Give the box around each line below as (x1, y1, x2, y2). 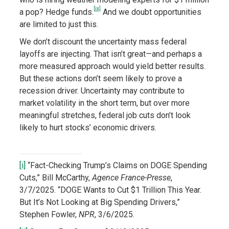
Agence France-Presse (91, 173, 171, 183)
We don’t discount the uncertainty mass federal (19, 37, 187, 47)
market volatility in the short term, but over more (19, 98, 190, 108)
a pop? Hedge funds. (19, 7, 94, 17)
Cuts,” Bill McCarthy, (19, 173, 92, 183)
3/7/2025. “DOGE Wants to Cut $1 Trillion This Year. (19, 185, 201, 195)
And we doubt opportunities (100, 7, 201, 17)
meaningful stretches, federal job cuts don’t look (19, 110, 191, 121)
